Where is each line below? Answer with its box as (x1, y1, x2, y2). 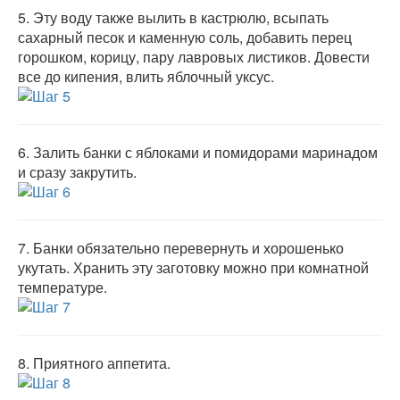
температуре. (18, 277, 107, 297)
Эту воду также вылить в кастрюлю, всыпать (33, 7, 329, 28)
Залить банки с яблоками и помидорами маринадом (33, 142, 378, 162)
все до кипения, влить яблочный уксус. (18, 66, 274, 87)
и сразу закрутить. (18, 162, 137, 182)
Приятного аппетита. (33, 353, 171, 373)
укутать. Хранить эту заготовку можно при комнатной (18, 257, 369, 278)
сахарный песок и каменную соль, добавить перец (18, 27, 352, 47)
